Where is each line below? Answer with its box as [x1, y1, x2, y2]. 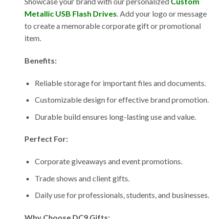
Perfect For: [24, 134, 68, 144]
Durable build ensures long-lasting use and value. [34, 111, 196, 121]
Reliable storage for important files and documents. [34, 78, 206, 88]
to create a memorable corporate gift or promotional [24, 21, 201, 30]
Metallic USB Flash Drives [24, 8, 117, 18]
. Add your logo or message [117, 8, 207, 18]
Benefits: [24, 55, 57, 65]
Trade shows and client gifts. [34, 173, 130, 183]
